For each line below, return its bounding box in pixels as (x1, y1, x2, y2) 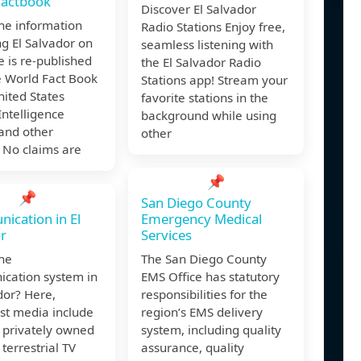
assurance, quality (141, 339, 244, 356)
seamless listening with (141, 36, 273, 53)
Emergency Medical (141, 210, 262, 229)
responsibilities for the (141, 286, 268, 303)
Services (141, 226, 192, 245)
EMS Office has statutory (141, 268, 280, 285)
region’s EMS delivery (141, 304, 263, 321)
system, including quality (141, 322, 281, 338)
